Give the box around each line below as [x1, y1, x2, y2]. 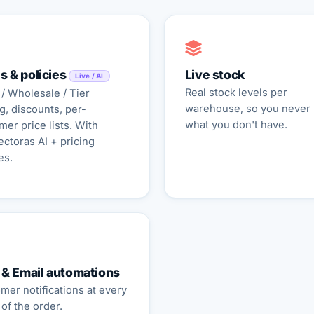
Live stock [184, 67, 245, 83]
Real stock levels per [184, 86, 287, 100]
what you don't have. [184, 118, 287, 132]
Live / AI [74, 71, 104, 80]
